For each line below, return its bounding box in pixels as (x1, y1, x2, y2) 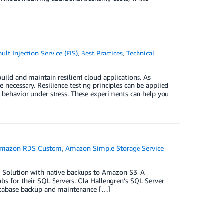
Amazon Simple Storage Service (65, 144, 164, 152)
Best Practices (81, 49, 123, 57)
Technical (126, 49, 155, 57)
